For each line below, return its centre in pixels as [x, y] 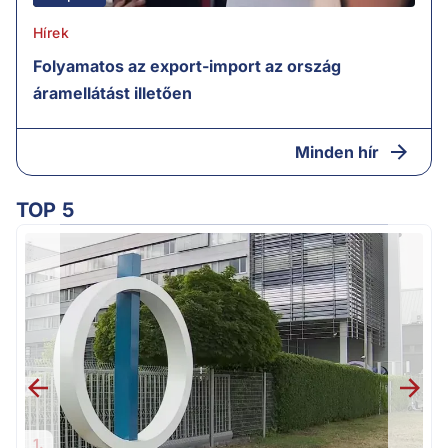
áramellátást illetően [112, 92]
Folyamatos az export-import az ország [187, 65]
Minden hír [336, 151]
